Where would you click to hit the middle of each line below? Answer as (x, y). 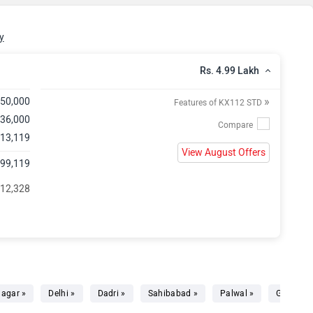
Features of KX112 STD (219, 103)
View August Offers (223, 153)
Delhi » (62, 293)
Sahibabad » (173, 293)
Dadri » (111, 293)
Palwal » (237, 293)
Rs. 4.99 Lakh (229, 71)
